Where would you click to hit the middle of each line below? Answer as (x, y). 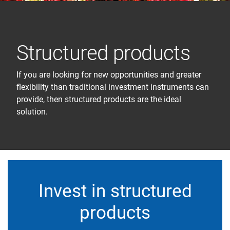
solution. (32, 112)
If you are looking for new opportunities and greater (109, 75)
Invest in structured (115, 191)
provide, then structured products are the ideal (99, 99)
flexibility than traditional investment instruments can (113, 87)
